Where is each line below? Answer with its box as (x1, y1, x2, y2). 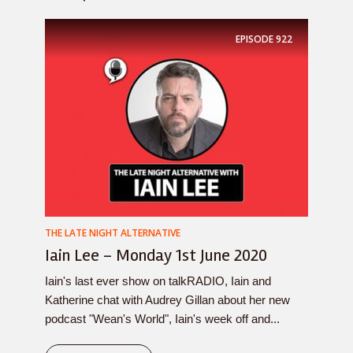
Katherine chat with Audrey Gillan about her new (45, 293, 290, 307)
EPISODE (236, 32, 273, 46)
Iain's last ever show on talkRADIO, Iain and (45, 274, 271, 288)
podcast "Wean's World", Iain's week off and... (45, 312, 280, 325)
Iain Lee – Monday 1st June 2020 (45, 245, 267, 266)
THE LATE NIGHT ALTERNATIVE (45, 226, 180, 240)
